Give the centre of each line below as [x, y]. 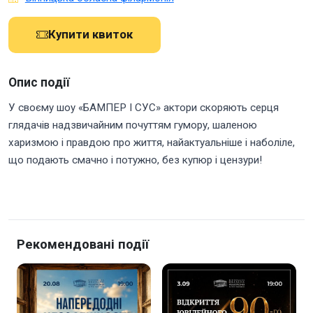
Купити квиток [90, 35]
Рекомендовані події [83, 244]
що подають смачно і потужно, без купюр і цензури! [135, 160]
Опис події [39, 83]
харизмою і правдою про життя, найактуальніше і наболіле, [152, 142]
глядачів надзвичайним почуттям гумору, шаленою [133, 125]
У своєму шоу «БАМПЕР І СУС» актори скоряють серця [144, 107]
